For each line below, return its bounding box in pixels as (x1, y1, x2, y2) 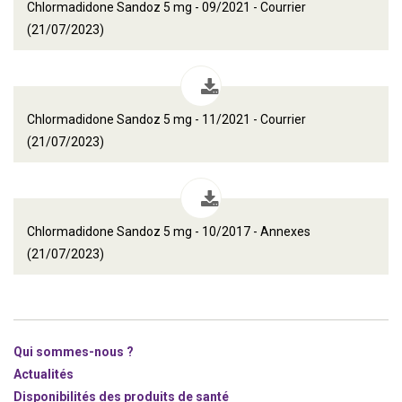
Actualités (13, 367, 74, 381)
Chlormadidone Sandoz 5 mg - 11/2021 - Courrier (27, 112, 306, 127)
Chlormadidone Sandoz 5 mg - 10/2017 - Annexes (27, 224, 310, 239)
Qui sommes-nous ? (13, 345, 134, 359)
